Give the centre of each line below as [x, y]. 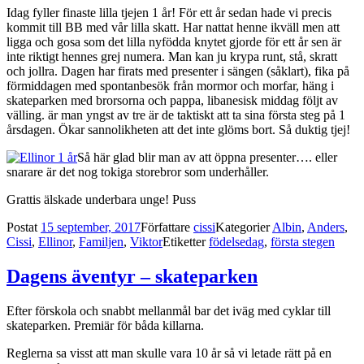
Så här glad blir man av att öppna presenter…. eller [207, 157]
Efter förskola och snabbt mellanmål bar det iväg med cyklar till [169, 310]
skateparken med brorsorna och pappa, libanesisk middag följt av [172, 100]
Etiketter [186, 241]
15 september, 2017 [91, 227]
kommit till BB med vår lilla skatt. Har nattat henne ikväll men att [173, 27]
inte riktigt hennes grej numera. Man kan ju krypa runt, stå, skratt [172, 56]
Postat [24, 227]
